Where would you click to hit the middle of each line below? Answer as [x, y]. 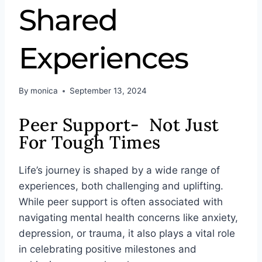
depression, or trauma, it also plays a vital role [127, 234]
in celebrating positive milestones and [108, 249]
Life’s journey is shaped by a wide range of [119, 170]
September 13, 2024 [108, 91]
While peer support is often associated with [121, 202]
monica [44, 91]
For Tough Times [90, 142]
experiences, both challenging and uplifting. [121, 186]
